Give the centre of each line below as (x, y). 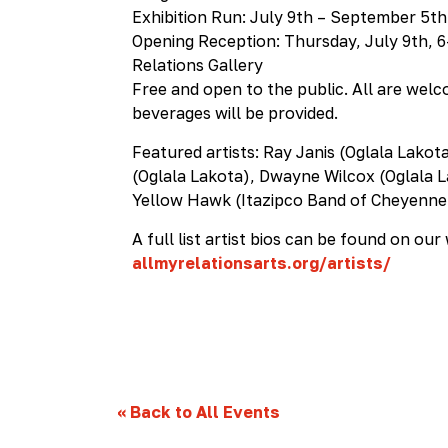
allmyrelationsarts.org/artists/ (261, 262)
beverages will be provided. (235, 112)
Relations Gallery (197, 64)
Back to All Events (203, 411)
